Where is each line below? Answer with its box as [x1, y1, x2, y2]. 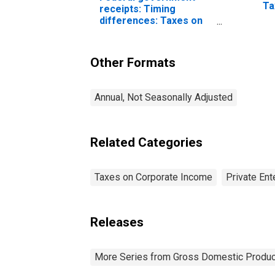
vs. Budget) [99, 37, 152, 50]
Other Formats [90, 55, 176, 70]
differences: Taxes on [99, 14, 203, 26]
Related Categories [90, 134, 203, 150]
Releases [90, 214, 144, 230]
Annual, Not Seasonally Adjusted [95, 91, 233, 103]
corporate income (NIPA [99, 26, 212, 38]
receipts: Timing [99, 2, 176, 15]
